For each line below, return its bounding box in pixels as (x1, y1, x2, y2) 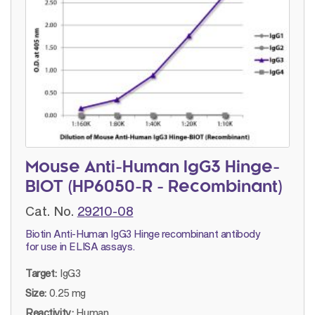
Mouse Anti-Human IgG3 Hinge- (25, 160, 280, 176)
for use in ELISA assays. (25, 240, 135, 253)
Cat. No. (25, 203, 75, 219)
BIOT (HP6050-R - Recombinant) (25, 180, 283, 196)
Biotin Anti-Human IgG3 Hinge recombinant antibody (25, 228, 261, 240)
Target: (25, 267, 58, 280)
